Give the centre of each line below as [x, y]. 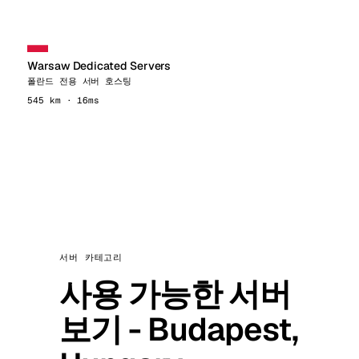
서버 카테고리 [91, 257]
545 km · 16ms [64, 100]
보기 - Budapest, [179, 329]
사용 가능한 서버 [175, 294]
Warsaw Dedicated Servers [99, 66]
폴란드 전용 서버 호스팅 [80, 81]
